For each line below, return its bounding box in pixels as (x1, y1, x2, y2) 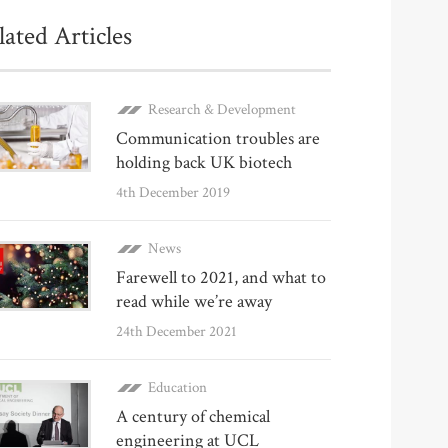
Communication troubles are (116, 127, 320, 150)
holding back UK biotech (116, 151, 292, 174)
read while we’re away (116, 290, 272, 313)
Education (148, 378, 207, 397)
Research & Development (148, 100, 296, 119)
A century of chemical (116, 405, 270, 428)
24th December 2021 (116, 322, 237, 341)
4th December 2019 (116, 183, 230, 202)
